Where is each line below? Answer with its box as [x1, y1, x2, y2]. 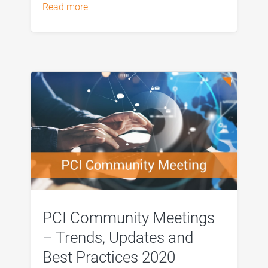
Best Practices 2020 [42, 248, 175, 266]
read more [48, 1, 88, 13]
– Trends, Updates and [42, 228, 193, 246]
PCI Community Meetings [42, 208, 215, 227]
